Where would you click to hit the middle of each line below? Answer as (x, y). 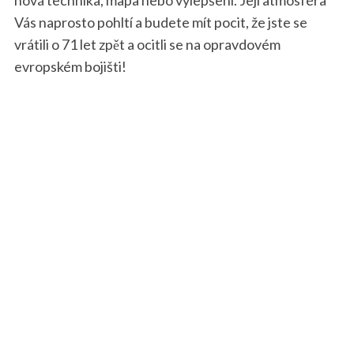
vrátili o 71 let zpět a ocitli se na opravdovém (147, 44)
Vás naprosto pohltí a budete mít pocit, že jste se (160, 22)
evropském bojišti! (70, 66)
